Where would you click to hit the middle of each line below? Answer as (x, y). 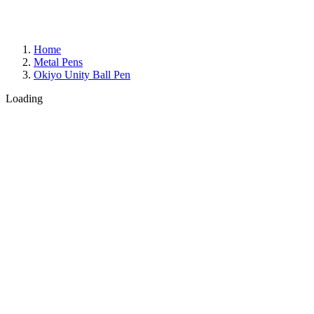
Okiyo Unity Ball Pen (82, 75)
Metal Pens (58, 62)
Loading (24, 98)
